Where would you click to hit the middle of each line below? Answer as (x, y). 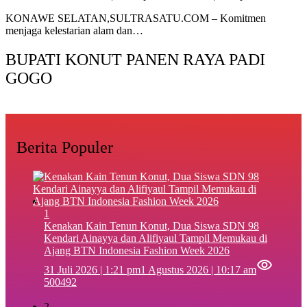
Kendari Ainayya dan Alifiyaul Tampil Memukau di (156, 238)
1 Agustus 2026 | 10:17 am (198, 269)
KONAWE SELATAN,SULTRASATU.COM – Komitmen (136, 19)
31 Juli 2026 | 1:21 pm (92, 269)
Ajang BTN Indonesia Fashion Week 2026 (137, 250)
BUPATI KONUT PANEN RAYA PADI (135, 60)
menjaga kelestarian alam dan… (74, 31)
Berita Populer (65, 147)
